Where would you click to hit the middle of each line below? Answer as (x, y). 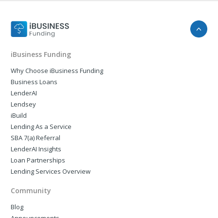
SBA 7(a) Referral (36, 138)
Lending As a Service (41, 127)
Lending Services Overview (51, 172)
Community (31, 191)
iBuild (19, 116)
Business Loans (34, 82)
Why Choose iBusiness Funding (57, 71)
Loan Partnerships (38, 160)
